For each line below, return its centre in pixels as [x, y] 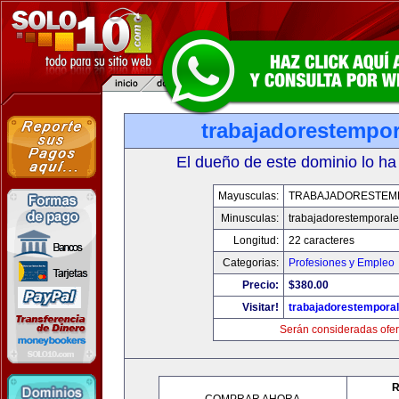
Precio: [260, 285]
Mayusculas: [248, 196]
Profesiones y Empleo [341, 263]
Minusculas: [249, 218]
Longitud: [256, 240]
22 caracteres [321, 240]
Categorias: [250, 263]
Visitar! [260, 307]
